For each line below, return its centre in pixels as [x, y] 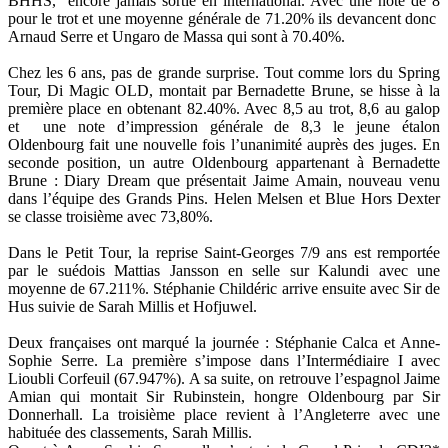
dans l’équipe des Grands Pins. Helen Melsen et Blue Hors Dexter [224, 198]
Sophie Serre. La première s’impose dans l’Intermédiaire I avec [224, 360]
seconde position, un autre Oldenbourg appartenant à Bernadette [224, 162]
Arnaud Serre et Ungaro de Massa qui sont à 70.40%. [176, 36]
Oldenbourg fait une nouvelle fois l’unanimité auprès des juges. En [224, 144]
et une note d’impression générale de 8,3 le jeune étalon [224, 126]
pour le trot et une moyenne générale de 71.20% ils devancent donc [224, 18]
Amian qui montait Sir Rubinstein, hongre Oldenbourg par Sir [224, 396]
